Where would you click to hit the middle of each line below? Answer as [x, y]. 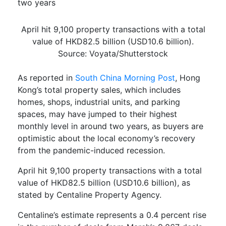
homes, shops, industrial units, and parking [99, 102]
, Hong [188, 78]
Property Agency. [127, 195]
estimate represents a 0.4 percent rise [132, 215]
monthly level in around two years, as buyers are [110, 126]
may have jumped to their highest [113, 114]
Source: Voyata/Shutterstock [113, 54]
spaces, [33, 114]
